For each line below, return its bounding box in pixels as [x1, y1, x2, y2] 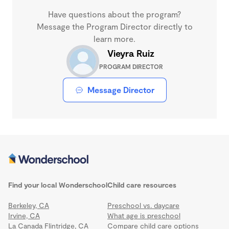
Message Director [87, 85, 154, 95]
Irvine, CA [8, 211, 40, 220]
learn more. [94, 34, 135, 43]
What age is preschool [107, 211, 180, 220]
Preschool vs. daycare [107, 201, 179, 210]
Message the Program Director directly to [36, 21, 193, 31]
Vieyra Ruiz [107, 48, 154, 59]
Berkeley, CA [8, 201, 49, 210]
